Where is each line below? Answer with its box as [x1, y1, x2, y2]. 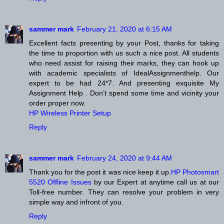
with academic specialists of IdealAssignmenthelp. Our [29, 69, 219, 77]
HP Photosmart [170, 168, 219, 176]
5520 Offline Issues [29, 178, 94, 186]
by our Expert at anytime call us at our [93, 178, 219, 186]
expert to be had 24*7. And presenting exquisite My [29, 79, 219, 87]
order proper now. [29, 99, 85, 107]
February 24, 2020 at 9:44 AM [77, 154, 172, 162]
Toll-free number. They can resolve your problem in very [29, 188, 219, 196]
